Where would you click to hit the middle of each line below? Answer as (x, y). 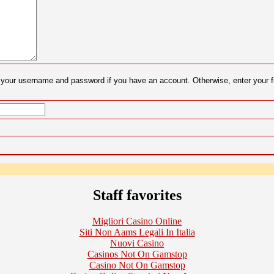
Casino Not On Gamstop (137, 265)
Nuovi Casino (137, 243)
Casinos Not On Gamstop (137, 254)
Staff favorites (137, 195)
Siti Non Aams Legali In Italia (137, 232)
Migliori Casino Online (137, 221)
